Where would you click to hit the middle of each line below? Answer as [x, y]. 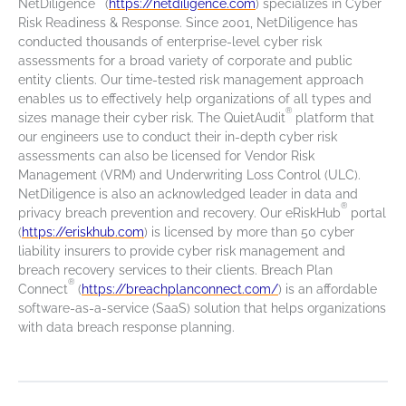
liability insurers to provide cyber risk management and [182, 251]
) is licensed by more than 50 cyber [249, 232]
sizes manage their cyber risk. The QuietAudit [152, 118]
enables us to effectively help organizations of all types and [195, 99]
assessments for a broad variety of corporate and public [185, 61]
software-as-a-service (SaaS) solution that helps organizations [202, 309]
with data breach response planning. [126, 328]
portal [367, 213]
